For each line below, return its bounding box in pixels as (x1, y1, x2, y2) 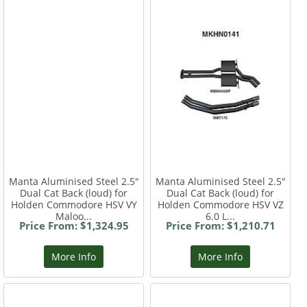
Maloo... (56, 210, 93, 223)
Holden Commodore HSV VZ (157, 198, 284, 212)
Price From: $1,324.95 (19, 219, 129, 233)
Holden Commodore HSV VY (10, 198, 137, 212)
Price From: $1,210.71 (165, 219, 275, 233)
